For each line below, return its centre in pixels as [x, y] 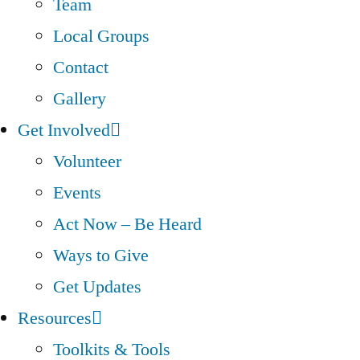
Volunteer [87, 162]
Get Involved [64, 130]
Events [77, 193]
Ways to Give [101, 256]
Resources [55, 318]
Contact [81, 67]
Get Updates [97, 287]
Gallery [80, 99]
